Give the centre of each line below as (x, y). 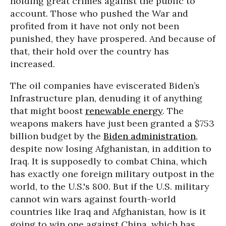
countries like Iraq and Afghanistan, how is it (108, 212)
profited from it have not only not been (95, 26)
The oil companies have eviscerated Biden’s (105, 86)
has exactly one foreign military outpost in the (112, 174)
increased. (33, 64)
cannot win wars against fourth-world (93, 199)
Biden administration (150, 136)
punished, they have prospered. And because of (113, 39)
